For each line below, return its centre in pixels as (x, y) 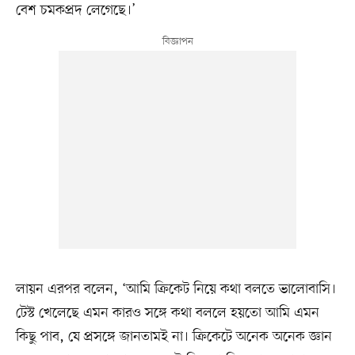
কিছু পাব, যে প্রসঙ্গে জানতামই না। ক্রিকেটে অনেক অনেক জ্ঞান (174, 337)
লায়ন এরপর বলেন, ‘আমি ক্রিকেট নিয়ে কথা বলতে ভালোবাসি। (176, 290)
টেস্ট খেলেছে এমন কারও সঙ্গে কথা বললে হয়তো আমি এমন (167, 313)
